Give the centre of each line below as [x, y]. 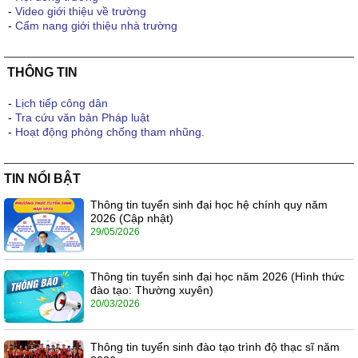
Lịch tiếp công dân [62, 103]
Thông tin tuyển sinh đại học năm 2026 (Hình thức [217, 276]
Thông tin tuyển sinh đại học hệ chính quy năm [209, 205]
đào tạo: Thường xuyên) [152, 290]
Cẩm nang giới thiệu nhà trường [96, 26]
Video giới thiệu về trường [81, 12]
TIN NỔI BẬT [42, 179]
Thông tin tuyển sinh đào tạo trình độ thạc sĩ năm [215, 347]
